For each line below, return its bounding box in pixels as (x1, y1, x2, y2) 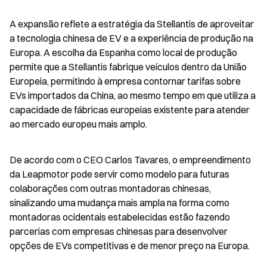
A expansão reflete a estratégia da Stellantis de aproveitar (10, 18, 254, 30)
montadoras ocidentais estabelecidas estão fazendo (10, 211, 230, 223)
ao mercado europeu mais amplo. (10, 118, 147, 130)
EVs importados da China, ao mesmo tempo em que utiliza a (10, 89, 256, 101)
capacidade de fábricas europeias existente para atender (10, 104, 250, 116)
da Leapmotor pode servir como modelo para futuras (10, 168, 229, 180)
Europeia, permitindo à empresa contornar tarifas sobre (10, 75, 241, 87)
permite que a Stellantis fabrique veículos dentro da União (10, 61, 247, 73)
